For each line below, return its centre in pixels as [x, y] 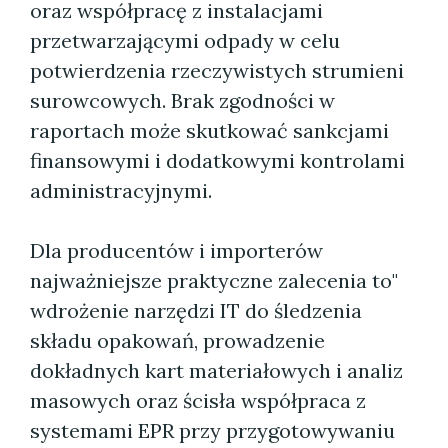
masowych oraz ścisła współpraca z [198, 400]
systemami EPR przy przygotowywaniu [212, 430]
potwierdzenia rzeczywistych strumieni [217, 70]
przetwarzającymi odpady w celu [185, 40]
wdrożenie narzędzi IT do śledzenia [196, 310]
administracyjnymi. [121, 190]
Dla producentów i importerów [176, 250]
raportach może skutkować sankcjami [209, 130]
